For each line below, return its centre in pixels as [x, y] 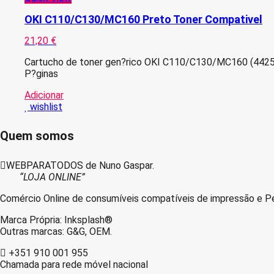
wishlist [46, 106]
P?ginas [41, 73]
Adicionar [44, 95]
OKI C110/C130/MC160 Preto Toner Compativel [143, 19]
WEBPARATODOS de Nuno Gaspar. [80, 165]
